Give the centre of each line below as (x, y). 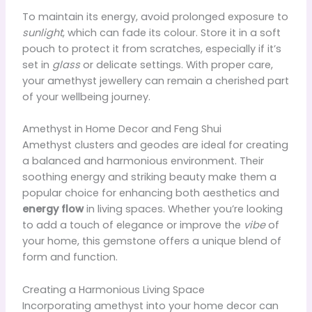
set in (37, 64)
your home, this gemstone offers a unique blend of (151, 241)
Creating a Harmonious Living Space (113, 289)
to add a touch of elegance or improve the (133, 225)
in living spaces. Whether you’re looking (183, 209)
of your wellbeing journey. (86, 96)
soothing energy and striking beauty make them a (149, 177)
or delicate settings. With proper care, (176, 64)
